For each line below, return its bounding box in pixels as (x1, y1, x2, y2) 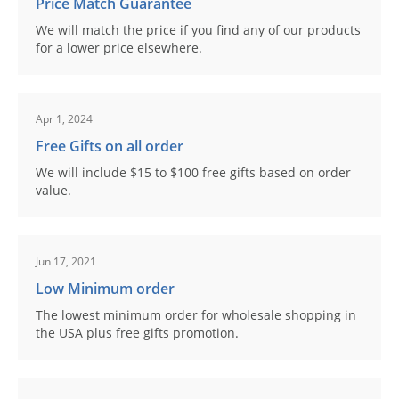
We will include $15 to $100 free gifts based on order (36, 164, 351, 181)
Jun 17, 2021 (36, 254, 96, 269)
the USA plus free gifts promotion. (36, 324, 239, 341)
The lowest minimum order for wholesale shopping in (36, 306, 356, 323)
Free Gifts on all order (36, 136, 183, 156)
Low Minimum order (36, 279, 175, 298)
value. (36, 182, 71, 199)
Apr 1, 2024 (36, 111, 93, 126)
